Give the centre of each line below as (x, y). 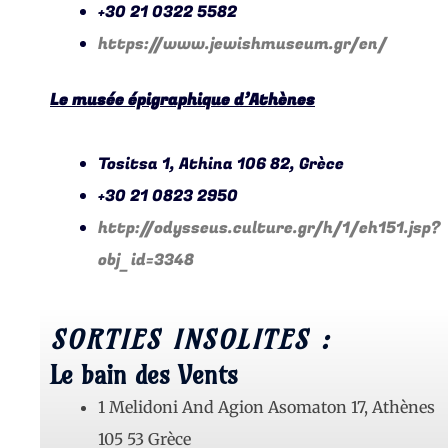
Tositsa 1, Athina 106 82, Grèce (221, 164)
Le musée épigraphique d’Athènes (182, 100)
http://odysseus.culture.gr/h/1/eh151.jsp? (269, 228)
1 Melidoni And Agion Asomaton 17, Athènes (266, 407)
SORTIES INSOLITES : (191, 340)
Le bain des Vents (144, 375)
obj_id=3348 (146, 260)
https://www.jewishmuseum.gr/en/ (242, 44)
